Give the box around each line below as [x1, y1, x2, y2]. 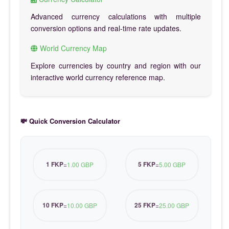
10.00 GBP [66, 201, 97, 210]
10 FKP [42, 200, 63, 210]
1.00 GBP [66, 160, 94, 169]
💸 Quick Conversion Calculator [20, 116, 120, 126]
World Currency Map [38, 42, 107, 53]
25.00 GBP [159, 201, 190, 210]
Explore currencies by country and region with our [31, 60, 201, 71]
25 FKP [134, 200, 156, 210]
